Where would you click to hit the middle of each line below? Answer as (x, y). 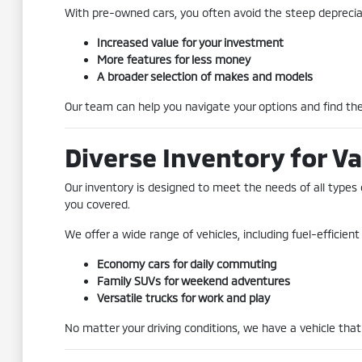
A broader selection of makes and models (204, 76)
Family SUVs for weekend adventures (193, 281)
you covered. (97, 204)
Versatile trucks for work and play (183, 298)
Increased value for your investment (190, 42)
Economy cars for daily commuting (186, 264)
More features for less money (173, 59)
